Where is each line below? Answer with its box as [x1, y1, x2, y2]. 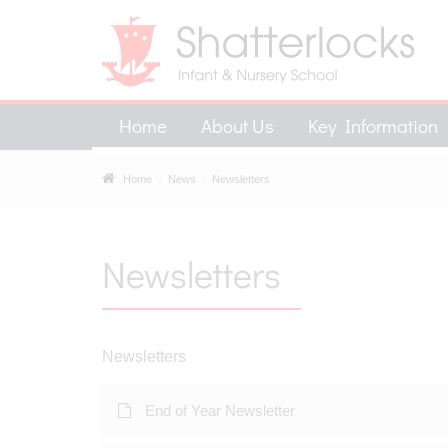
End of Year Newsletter [145, 402, 295, 419]
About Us [201, 113, 274, 138]
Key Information [308, 113, 438, 138]
